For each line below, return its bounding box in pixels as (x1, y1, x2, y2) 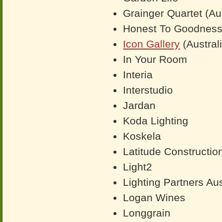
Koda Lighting (123, 115, 189, 126)
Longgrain (123, 207, 171, 219)
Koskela (123, 130, 162, 142)
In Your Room (123, 54, 188, 65)
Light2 (123, 161, 153, 172)
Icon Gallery (123, 38, 180, 50)
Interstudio (123, 84, 173, 96)
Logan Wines (123, 192, 186, 203)
